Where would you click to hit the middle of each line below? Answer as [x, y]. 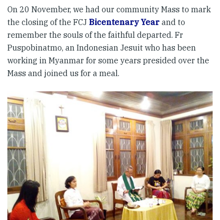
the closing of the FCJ [48, 22]
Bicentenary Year [124, 22]
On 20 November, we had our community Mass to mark [109, 9]
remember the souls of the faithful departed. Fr [95, 35]
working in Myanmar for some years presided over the [108, 60]
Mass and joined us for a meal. [63, 73]
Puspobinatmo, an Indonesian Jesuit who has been [102, 48]
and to [172, 22]
